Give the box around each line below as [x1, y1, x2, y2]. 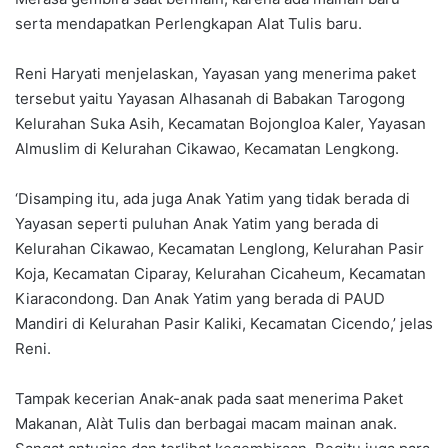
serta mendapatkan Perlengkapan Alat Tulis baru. [15, 14, 362, 34]
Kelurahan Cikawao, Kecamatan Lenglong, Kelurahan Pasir [15, 239, 424, 259]
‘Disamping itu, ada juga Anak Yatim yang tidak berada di [15, 189, 410, 209]
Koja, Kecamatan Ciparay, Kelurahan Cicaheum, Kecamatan [15, 264, 426, 284]
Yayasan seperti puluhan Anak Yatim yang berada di [15, 214, 379, 234]
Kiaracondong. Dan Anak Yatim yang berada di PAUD [15, 289, 385, 309]
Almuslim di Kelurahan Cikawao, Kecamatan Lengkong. [15, 139, 399, 159]
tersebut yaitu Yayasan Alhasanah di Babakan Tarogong [15, 89, 405, 109]
